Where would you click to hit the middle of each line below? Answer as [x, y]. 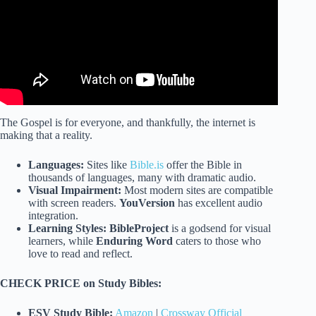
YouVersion [147, 203]
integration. [53, 216]
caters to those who [217, 241]
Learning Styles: [67, 229]
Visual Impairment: [75, 190]
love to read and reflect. [80, 254]
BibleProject [139, 229]
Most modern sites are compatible [197, 190]
